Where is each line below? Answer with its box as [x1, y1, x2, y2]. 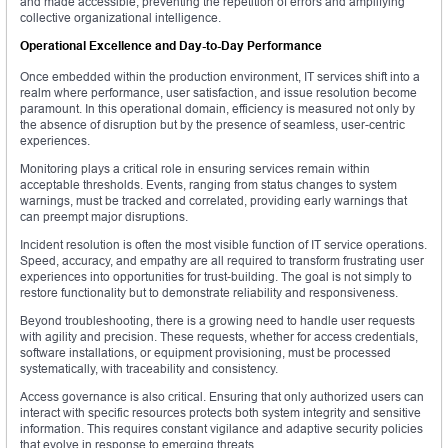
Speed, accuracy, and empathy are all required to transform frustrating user [20, 253, 424, 269]
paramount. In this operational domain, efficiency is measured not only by [20, 101, 415, 117]
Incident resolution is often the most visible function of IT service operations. [20, 237, 427, 253]
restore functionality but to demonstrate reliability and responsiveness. [20, 285, 398, 301]
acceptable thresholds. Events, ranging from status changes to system [20, 177, 397, 193]
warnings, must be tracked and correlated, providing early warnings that [20, 193, 407, 209]
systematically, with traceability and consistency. [20, 361, 278, 377]
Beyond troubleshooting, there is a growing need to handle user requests [20, 313, 415, 329]
